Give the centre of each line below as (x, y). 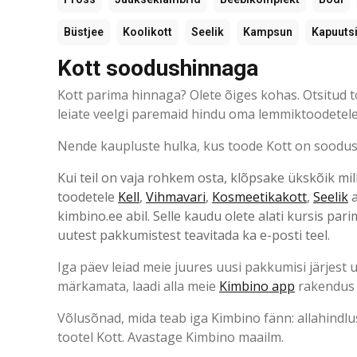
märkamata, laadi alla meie (138, 286)
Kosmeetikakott (259, 197)
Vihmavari (176, 197)
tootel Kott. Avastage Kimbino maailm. (171, 337)
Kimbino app (257, 286)
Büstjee (84, 32)
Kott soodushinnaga (158, 69)
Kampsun (268, 32)
